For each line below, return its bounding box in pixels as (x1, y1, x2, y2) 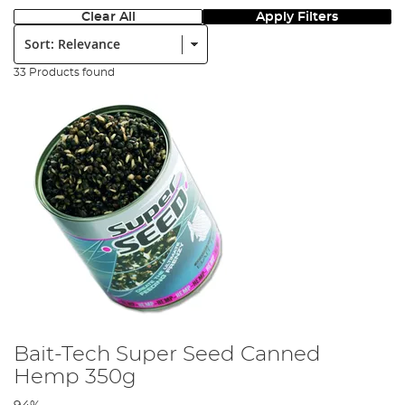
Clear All (80, 9, 136, 24)
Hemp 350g (14, 365, 137, 388)
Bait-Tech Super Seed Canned (14, 343, 321, 365)
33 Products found (14, 66, 115, 78)
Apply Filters (256, 9, 338, 24)
